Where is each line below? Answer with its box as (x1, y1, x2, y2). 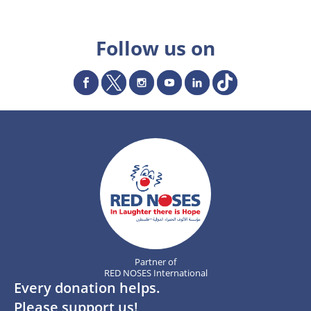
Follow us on (96, 34, 215, 61)
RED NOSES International (103, 266, 208, 279)
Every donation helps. (14, 278, 160, 297)
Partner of (135, 255, 176, 268)
